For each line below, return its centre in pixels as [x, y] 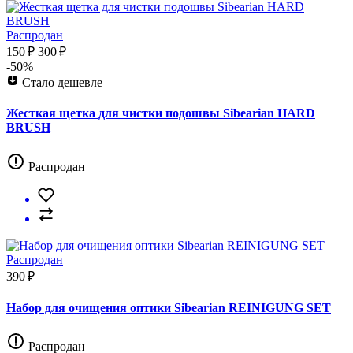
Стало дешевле [62, 83]
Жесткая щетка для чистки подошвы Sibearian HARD [161, 113]
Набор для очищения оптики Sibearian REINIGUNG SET [169, 307]
